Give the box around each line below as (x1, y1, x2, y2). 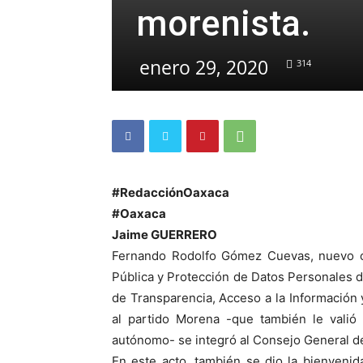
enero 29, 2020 (139, 54, 268, 80)
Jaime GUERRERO (112, 227, 217, 242)
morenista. (136, 2, 310, 45)
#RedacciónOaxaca (112, 185, 229, 200)
